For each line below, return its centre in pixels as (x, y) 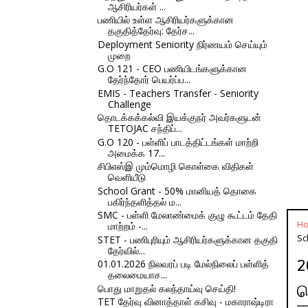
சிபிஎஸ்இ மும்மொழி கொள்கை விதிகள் (175, 166)
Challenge (129, 104)
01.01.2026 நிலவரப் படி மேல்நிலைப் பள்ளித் (183, 264)
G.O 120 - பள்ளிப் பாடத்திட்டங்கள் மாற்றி (178, 142)
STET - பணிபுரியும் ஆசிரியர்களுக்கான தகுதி (187, 239)
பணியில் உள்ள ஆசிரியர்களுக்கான (165, 20)
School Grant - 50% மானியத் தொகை (177, 190)
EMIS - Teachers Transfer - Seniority (178, 93)
